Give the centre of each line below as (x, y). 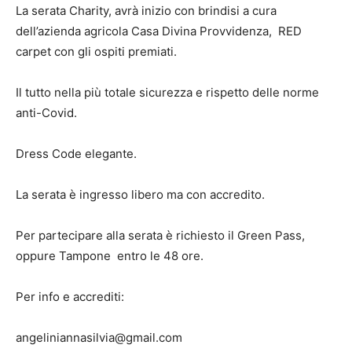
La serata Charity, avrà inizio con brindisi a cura (146, 11)
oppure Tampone (65, 256)
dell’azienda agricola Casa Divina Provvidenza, (145, 31)
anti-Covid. (46, 113)
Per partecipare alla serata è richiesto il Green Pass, (160, 236)
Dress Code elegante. (76, 154)
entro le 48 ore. (160, 256)
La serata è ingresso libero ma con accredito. (140, 195)
